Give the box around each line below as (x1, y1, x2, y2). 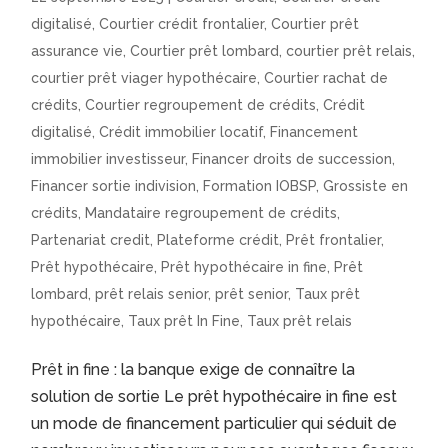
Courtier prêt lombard (130, 43, 280, 60)
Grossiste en (323, 178, 409, 195)
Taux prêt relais (247, 313, 353, 330)
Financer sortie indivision (31, 178, 197, 195)
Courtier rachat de (264, 70, 389, 87)
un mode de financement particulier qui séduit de (31, 414, 398, 434)
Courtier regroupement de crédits (85, 97, 317, 114)
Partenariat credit (31, 232, 151, 249)
